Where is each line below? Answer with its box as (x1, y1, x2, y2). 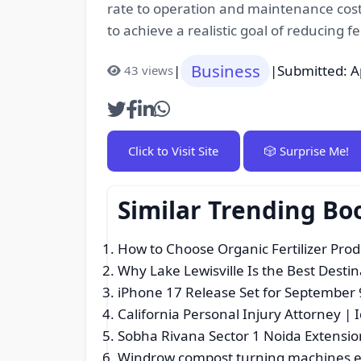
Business (190, 59, 260, 82)
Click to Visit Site (128, 142, 218, 159)
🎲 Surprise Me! (264, 142, 349, 159)
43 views (123, 62, 173, 79)
